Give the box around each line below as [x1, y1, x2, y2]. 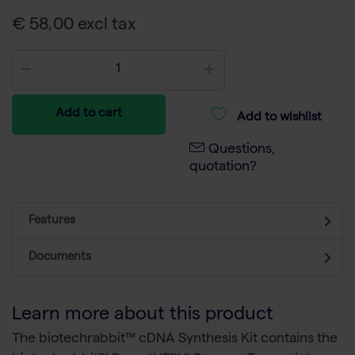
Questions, [208, 143, 276, 158]
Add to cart [55, 108, 122, 121]
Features [29, 215, 75, 228]
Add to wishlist [236, 112, 322, 125]
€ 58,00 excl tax [12, 17, 136, 36]
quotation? [189, 161, 257, 175]
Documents [29, 251, 91, 265]
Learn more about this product [12, 307, 273, 326]
